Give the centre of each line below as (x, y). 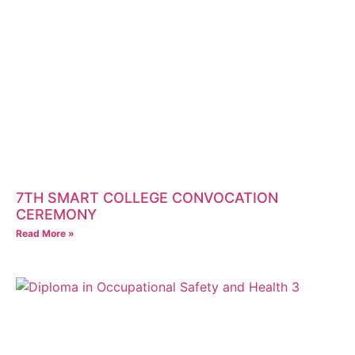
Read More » (45, 234)
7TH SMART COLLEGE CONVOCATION (147, 198)
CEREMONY (56, 215)
